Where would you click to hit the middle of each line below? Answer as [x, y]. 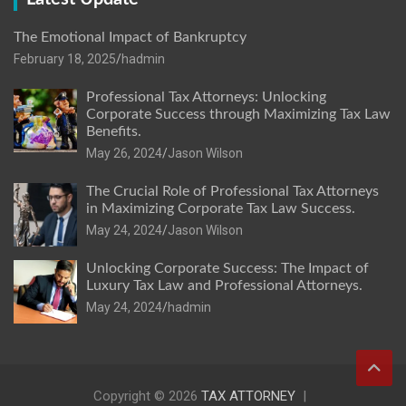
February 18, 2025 [65, 59]
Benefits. [114, 132]
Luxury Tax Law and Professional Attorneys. [224, 286]
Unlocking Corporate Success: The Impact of [227, 269]
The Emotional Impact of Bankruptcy [130, 38]
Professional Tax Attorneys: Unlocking [206, 97]
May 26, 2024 [124, 154]
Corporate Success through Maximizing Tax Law [238, 115]
